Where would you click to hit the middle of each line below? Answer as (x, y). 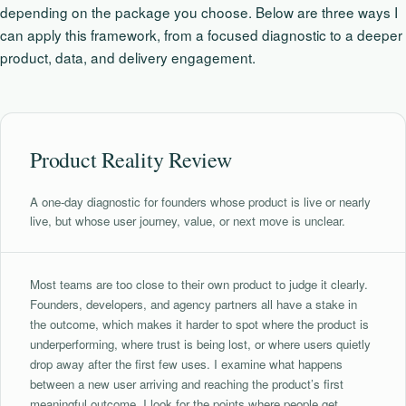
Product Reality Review (131, 159)
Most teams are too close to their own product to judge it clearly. (199, 284)
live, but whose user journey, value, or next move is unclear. (188, 221)
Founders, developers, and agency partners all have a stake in (193, 304)
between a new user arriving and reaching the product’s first (187, 384)
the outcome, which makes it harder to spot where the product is (199, 324)
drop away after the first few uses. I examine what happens (186, 364)
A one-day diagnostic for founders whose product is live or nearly (200, 202)
